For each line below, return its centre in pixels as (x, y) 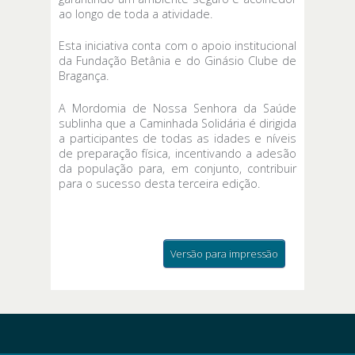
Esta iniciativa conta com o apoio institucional (177, 46)
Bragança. (84, 76)
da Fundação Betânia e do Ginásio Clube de (177, 61)
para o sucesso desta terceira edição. (159, 183)
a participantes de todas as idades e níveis (177, 138)
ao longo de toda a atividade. (136, 13)
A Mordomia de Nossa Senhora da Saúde (177, 108)
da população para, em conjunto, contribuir (177, 168)
